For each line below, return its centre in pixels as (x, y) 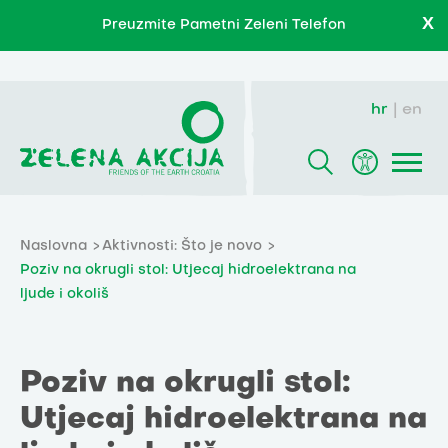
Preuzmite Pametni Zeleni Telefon (224, 25)
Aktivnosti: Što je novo (182, 247)
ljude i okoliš (64, 295)
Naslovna (53, 247)
